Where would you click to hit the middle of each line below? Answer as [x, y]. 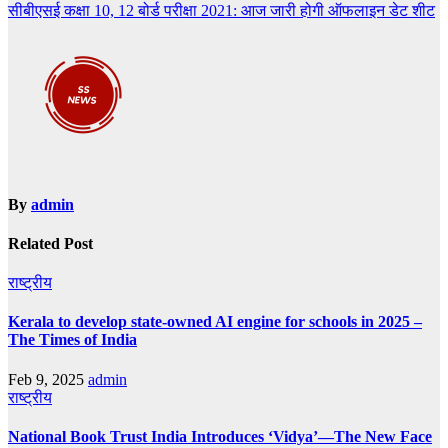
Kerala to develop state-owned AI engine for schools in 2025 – [215, 322]
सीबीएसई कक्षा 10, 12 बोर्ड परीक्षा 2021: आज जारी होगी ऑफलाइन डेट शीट [221, 11]
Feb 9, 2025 [48, 379]
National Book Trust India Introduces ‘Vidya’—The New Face [220, 436]
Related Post [50, 243]
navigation [61, 23]
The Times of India [72, 340]
